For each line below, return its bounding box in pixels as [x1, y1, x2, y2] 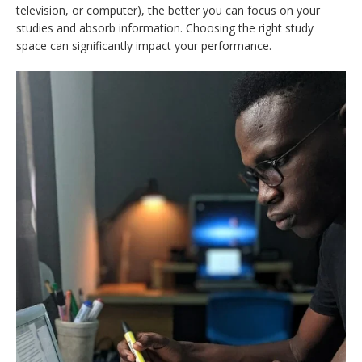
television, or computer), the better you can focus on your [16, 2, 320, 18]
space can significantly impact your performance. [16, 37, 271, 53]
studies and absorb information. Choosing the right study [16, 19, 314, 36]
